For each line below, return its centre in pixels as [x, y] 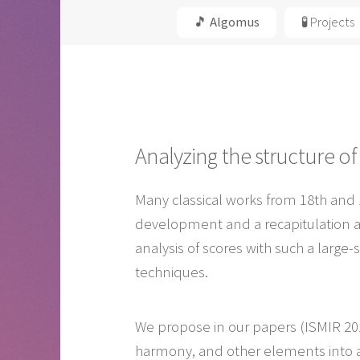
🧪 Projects [328, 22]
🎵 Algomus [226, 22]
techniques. [172, 272]
